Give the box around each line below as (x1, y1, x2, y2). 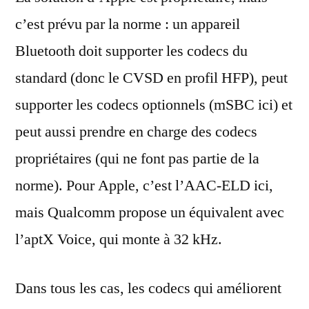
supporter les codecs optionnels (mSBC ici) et (15, 95, 292, 115)
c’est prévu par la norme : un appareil (15, 14, 240, 34)
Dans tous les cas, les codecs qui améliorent (15, 279, 281, 299)
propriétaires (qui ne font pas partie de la (15, 149, 259, 169)
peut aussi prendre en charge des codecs (15, 122, 257, 142)
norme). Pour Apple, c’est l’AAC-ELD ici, (15, 176, 273, 196)
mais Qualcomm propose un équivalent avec (15, 203, 284, 223)
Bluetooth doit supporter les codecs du (15, 41, 248, 61)
